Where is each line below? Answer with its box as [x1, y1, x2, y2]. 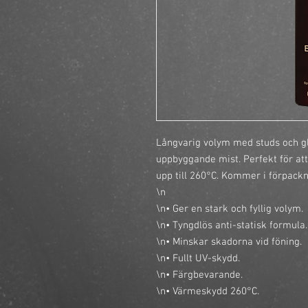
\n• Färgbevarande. [156, 269, 243, 281]
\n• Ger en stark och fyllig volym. [156, 203, 303, 215]
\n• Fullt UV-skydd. [156, 252, 240, 265]
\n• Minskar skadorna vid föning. [156, 236, 302, 248]
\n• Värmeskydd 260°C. [156, 285, 259, 298]
